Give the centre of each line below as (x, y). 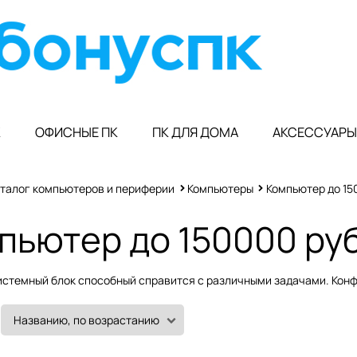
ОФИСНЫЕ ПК (76, 132)
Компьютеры (220, 188)
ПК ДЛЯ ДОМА (195, 132)
